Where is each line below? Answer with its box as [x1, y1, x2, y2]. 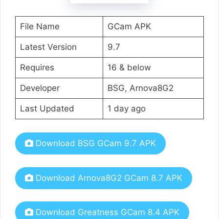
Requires [20, 62, 54, 72]
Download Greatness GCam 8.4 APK [33, 207, 179, 218]
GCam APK [107, 21, 151, 31]
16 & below [107, 62, 151, 72]
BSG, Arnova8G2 [107, 83, 174, 93]
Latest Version [20, 42, 77, 52]
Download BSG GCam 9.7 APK [33, 138, 156, 149]
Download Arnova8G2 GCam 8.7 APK [33, 173, 182, 183]
